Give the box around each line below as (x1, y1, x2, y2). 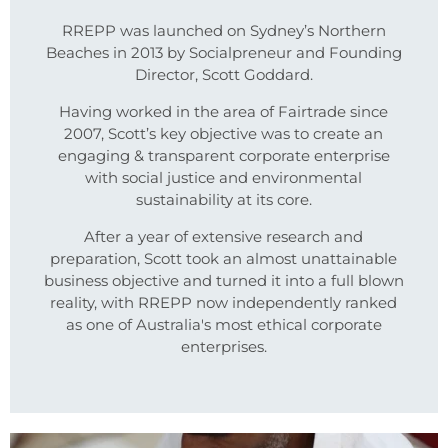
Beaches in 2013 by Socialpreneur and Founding (45, 43, 402, 63)
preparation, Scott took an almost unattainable (50, 249, 398, 269)
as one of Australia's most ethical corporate (65, 315, 382, 335)
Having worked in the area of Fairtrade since (59, 102, 389, 122)
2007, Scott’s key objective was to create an (64, 124, 384, 144)
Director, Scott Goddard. (134, 65, 313, 85)
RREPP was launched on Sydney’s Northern (61, 21, 386, 41)
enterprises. (180, 337, 267, 357)
